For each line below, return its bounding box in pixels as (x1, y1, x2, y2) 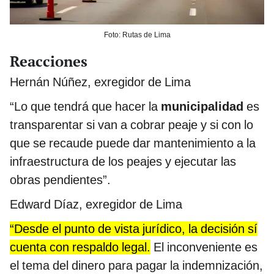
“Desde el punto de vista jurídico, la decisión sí (10, 221, 257, 237)
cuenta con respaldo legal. (10, 240, 150, 255)
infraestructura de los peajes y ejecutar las (10, 154, 236, 169)
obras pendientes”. (10, 172, 111, 188)
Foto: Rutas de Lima (103, 31, 171, 40)
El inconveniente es (150, 240, 257, 255)
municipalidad (161, 99, 243, 114)
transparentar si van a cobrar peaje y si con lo (10, 117, 253, 133)
